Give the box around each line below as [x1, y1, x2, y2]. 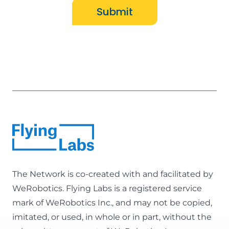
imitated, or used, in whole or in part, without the [12, 212, 212, 222]
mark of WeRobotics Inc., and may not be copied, [12, 197, 212, 208]
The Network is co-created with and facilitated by [12, 169, 213, 179]
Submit [96, 4, 133, 19]
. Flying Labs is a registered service [62, 183, 202, 193]
